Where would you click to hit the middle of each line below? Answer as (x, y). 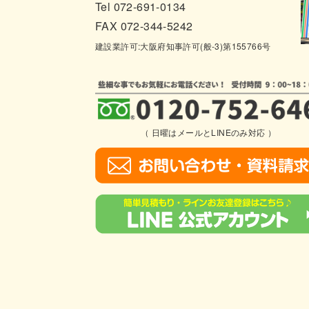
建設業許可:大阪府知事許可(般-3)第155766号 (183, 46)
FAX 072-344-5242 (144, 26)
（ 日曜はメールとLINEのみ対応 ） (208, 132)
